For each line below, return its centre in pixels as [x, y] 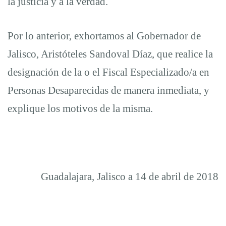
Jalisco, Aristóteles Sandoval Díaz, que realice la [110, 54]
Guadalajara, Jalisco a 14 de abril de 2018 [130, 176]
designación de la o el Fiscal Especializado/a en [108, 72]
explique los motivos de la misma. [80, 108]
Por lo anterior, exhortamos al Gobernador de [104, 36]
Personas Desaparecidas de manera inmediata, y [108, 90]
